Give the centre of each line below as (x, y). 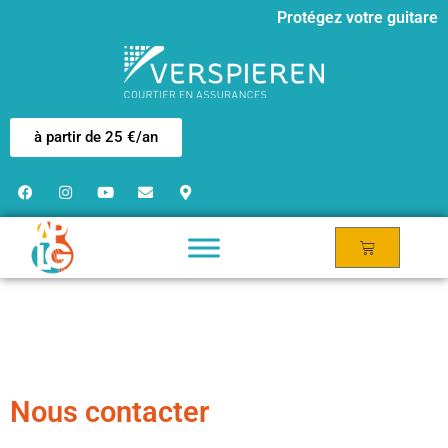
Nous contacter (109, 412)
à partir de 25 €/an (96, 137)
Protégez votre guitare (357, 17)
